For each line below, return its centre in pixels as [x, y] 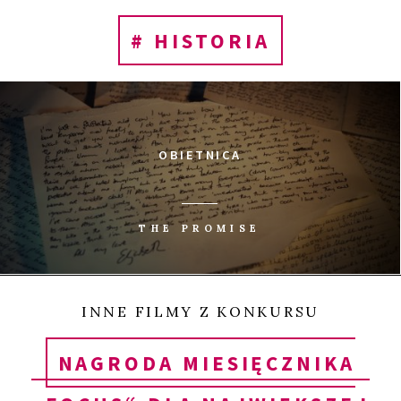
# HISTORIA [200, 40]
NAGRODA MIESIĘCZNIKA [206, 363]
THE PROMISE [200, 229]
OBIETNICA [200, 155]
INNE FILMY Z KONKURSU [200, 312]
